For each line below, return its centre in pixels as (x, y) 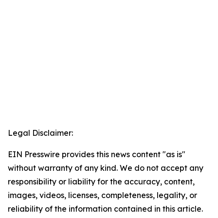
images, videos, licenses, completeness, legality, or (102, 195)
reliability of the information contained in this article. (105, 209)
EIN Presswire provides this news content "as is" (97, 154)
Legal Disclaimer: (40, 133)
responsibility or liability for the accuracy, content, (101, 182)
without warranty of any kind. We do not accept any (106, 168)
